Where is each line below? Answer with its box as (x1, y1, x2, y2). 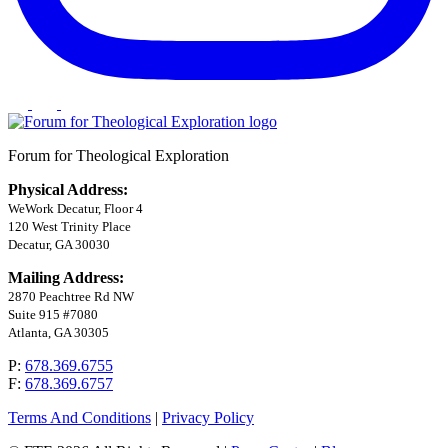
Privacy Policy (162, 409, 254, 427)
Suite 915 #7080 (8, 307, 98, 323)
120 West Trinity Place (8, 219, 131, 235)
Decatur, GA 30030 (8, 237, 110, 253)
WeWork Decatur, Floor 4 (8, 201, 143, 217)
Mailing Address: (8, 269, 124, 287)
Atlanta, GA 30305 (8, 325, 109, 341)
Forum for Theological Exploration (8, 147, 229, 165)
